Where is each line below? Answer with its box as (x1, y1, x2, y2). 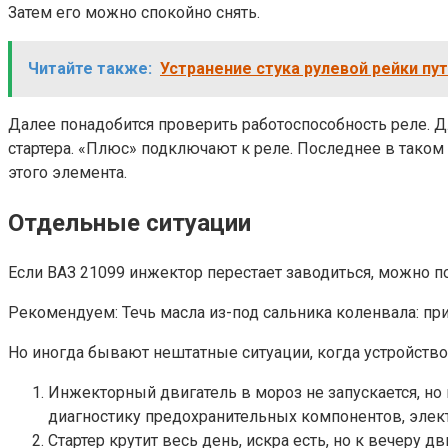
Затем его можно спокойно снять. (8, 2, 260, 22)
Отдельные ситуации (8, 208, 251, 237)
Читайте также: (28, 58, 152, 78)
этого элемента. (8, 162, 127, 182)
